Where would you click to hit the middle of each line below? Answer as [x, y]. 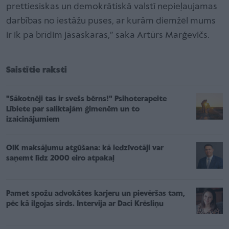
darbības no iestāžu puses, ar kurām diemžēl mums [111, 21]
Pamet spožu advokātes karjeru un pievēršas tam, [96, 193]
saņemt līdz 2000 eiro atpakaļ [60, 158]
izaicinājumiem [33, 119]
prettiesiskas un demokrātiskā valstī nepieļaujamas [112, 7]
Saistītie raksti [37, 70]
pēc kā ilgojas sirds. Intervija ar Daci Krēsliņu [85, 204]
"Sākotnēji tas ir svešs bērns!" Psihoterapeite [86, 99]
